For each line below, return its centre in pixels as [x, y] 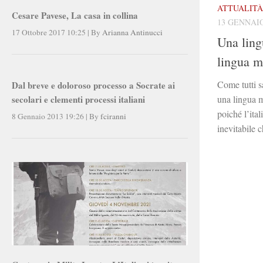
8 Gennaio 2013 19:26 [48, 116]
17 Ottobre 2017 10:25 [49, 32]
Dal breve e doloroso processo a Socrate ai [93, 85]
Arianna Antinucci [132, 32]
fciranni [113, 116]
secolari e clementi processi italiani [78, 100]
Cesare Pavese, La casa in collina [75, 16]
